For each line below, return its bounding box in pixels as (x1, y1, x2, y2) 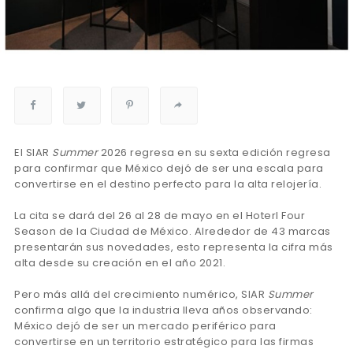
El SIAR (14, 144, 52, 160)
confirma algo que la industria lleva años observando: (14, 302, 313, 318)
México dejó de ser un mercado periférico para (14, 318, 277, 333)
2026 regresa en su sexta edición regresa (98, 144, 331, 160)
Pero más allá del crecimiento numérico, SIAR (14, 286, 268, 302)
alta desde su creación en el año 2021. (14, 255, 225, 270)
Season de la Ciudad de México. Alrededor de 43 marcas (14, 223, 331, 239)
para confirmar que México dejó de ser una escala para (14, 160, 324, 176)
